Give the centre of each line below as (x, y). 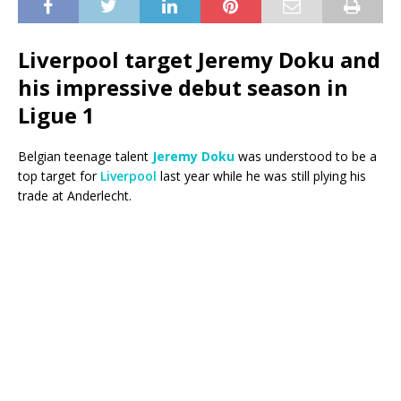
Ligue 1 (56, 115)
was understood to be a (306, 157)
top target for (59, 176)
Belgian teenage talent (85, 157)
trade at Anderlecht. (75, 196)
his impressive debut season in (183, 88)
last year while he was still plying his (261, 176)
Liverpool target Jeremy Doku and (199, 60)
